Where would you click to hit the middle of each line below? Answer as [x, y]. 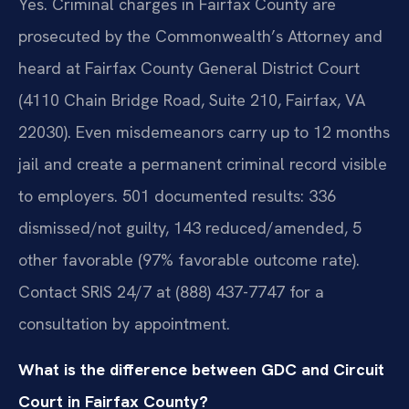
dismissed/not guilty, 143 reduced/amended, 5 [190, 228]
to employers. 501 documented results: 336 [177, 196]
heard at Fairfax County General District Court [189, 68]
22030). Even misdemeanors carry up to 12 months [204, 132]
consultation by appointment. [124, 324]
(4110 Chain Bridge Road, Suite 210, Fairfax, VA [192, 100]
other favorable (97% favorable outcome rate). [189, 260]
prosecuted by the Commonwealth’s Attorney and [200, 37]
